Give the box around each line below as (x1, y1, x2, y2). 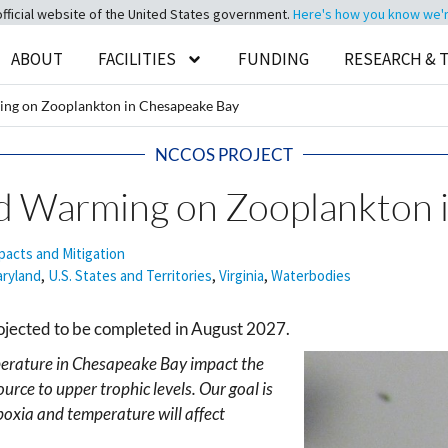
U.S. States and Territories (48, 266, 212, 285)
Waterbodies (271, 266, 351, 285)
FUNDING (238, 48, 310, 70)
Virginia (219, 266, 264, 285)
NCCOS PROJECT (155, 144, 293, 165)
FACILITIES (98, 48, 177, 70)
